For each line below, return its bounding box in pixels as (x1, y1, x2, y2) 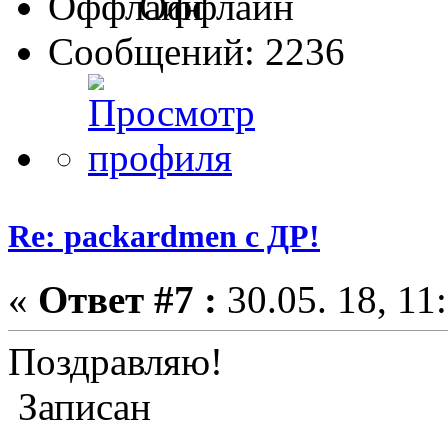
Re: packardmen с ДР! (8, 218, 320, 255)
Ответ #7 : (38, 278, 217, 322)
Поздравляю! (8, 340, 223, 384)
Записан (8, 385, 151, 429)
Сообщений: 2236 (48, 29, 345, 73)
